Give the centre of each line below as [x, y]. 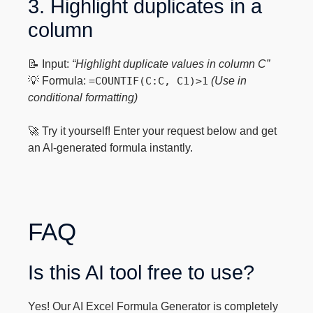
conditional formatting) [83, 97]
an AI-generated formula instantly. [111, 148]
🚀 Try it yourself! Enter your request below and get [153, 131]
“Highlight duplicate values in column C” [171, 64]
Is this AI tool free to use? [141, 272]
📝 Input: [50, 64]
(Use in [229, 81]
